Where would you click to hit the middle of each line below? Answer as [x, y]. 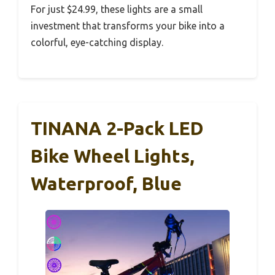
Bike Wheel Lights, [113, 156]
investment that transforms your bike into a [128, 26]
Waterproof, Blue [106, 184]
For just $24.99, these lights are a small [117, 10]
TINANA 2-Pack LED [117, 129]
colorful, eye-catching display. [97, 43]
